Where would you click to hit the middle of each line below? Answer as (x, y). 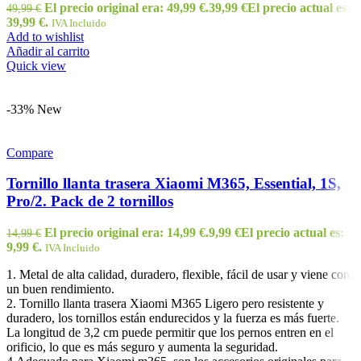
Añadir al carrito (48, 51)
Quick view (36, 65)
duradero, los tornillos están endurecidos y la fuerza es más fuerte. (173, 318)
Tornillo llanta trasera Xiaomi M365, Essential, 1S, (174, 184)
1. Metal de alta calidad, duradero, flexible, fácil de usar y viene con (178, 275)
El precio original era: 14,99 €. (127, 233)
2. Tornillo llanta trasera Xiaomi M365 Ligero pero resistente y (165, 304)
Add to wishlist (45, 36)
